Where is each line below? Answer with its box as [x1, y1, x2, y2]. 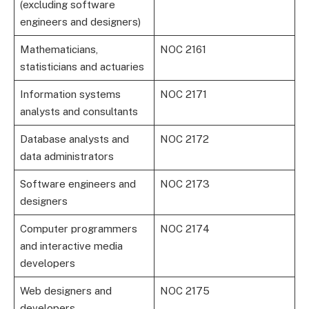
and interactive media [19, 239, 123, 252]
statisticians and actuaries [19, 60, 144, 72]
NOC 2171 [159, 88, 207, 100]
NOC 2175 [159, 284, 210, 297]
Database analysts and [19, 132, 129, 145]
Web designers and [19, 284, 112, 297]
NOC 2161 [159, 43, 206, 55]
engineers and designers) [19, 15, 141, 28]
